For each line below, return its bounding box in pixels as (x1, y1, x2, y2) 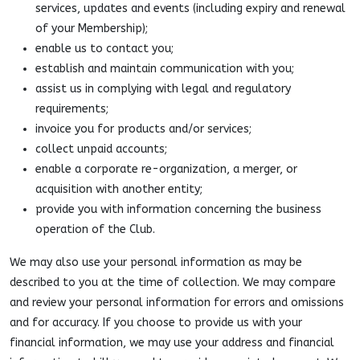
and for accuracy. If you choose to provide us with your (10, 316, 302, 329)
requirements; (35, 102, 108, 116)
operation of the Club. (35, 223, 155, 236)
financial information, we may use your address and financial (10, 336, 334, 350)
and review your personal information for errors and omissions (10, 296, 344, 309)
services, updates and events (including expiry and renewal (35, 2, 346, 15)
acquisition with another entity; (35, 182, 202, 196)
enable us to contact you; (35, 42, 174, 55)
